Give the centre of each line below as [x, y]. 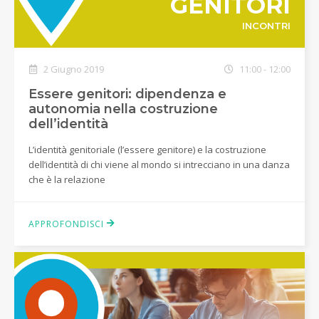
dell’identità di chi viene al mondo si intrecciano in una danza [159, 164]
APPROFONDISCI [68, 224]
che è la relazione [67, 179]
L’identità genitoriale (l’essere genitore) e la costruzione [147, 150]
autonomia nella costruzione [123, 109]
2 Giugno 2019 [73, 69]
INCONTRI [266, 25]
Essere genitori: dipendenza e [127, 94]
